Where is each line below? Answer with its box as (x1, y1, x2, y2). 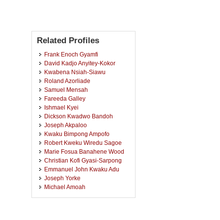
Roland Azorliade (44, 78, 90, 84)
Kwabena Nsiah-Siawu (44, 69, 106, 75)
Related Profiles (37, 36, 99, 45)
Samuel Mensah (44, 86, 88, 93)
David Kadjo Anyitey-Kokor (44, 60, 115, 66)
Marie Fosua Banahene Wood (44, 148, 124, 155)
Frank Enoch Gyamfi (44, 51, 98, 57)
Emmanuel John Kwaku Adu (44, 166, 119, 172)
